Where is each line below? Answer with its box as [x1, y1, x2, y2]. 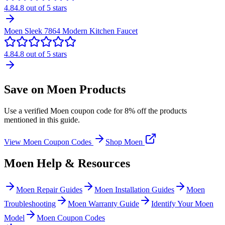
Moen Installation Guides [94, 185, 174, 194]
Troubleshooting [4, 199, 56, 208]
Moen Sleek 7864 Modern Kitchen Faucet [4, 26, 138, 35]
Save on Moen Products [4, 82, 126, 96]
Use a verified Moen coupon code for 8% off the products [4, 106, 187, 115]
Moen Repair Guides [16, 185, 82, 194]
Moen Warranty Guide [68, 199, 139, 208]
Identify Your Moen [151, 199, 213, 208]
